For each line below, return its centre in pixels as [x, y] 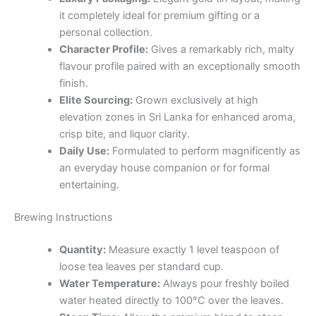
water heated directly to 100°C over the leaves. [171, 300]
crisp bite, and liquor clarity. [124, 134]
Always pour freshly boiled [224, 283]
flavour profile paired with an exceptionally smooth [180, 67]
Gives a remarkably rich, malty [221, 50]
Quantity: [82, 249]
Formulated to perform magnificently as [205, 151]
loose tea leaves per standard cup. [141, 266]
